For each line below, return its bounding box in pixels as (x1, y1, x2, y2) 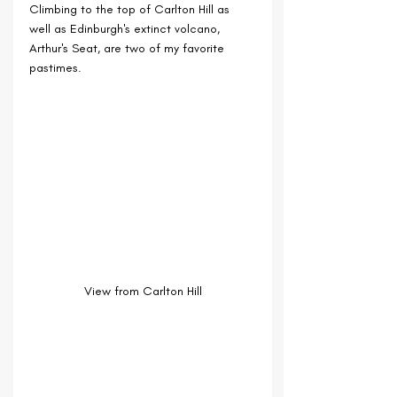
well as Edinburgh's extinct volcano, (29, 20, 223, 36)
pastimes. (29, 59, 82, 75)
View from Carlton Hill (83, 284, 202, 300)
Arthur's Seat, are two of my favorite (29, 40, 228, 56)
